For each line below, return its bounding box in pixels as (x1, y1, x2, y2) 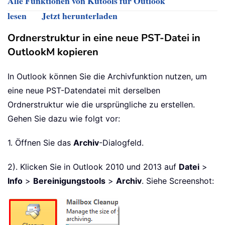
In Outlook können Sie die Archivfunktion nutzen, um (8, 71, 207, 82)
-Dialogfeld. (99, 138, 144, 148)
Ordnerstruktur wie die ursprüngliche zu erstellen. (8, 99, 195, 110)
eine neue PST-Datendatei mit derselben (8, 85, 160, 96)
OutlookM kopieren (8, 45, 98, 59)
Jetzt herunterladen (42, 9, 118, 23)
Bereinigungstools (33, 176, 105, 186)
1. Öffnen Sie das (8, 138, 73, 148)
